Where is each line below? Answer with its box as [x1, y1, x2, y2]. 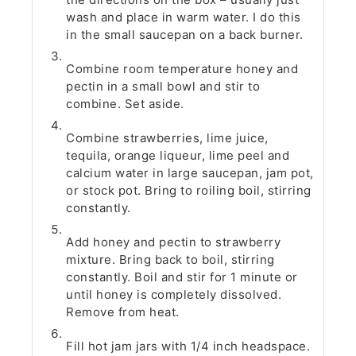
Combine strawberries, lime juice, [66, 130, 269, 146]
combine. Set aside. [66, 96, 184, 112]
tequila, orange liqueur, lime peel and [66, 148, 290, 164]
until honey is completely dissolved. [66, 287, 282, 303]
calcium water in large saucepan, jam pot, [66, 165, 314, 181]
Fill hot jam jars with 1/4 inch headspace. [66, 339, 311, 354]
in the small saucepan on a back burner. [66, 27, 308, 43]
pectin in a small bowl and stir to [66, 79, 261, 95]
